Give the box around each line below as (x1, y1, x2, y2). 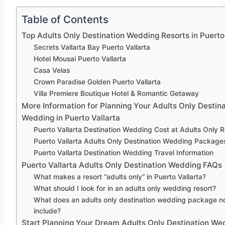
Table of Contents (22, 13, 108, 26)
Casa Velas (34, 66, 70, 75)
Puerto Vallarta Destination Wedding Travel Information (34, 149, 214, 157)
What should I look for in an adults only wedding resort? (34, 184, 218, 193)
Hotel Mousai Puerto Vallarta (34, 55, 127, 63)
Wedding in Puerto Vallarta (22, 113, 120, 123)
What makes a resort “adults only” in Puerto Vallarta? (34, 173, 208, 181)
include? (34, 207, 63, 215)
